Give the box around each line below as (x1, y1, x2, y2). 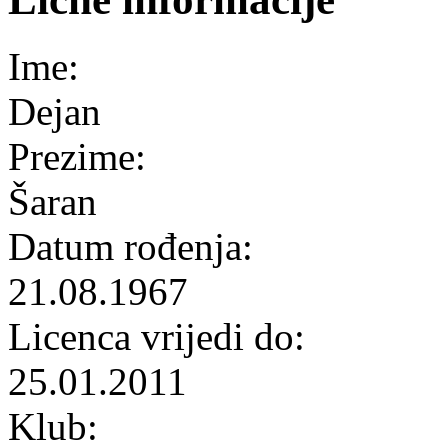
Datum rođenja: (8, 224, 263, 268)
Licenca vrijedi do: (8, 314, 315, 358)
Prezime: (8, 134, 156, 178)
